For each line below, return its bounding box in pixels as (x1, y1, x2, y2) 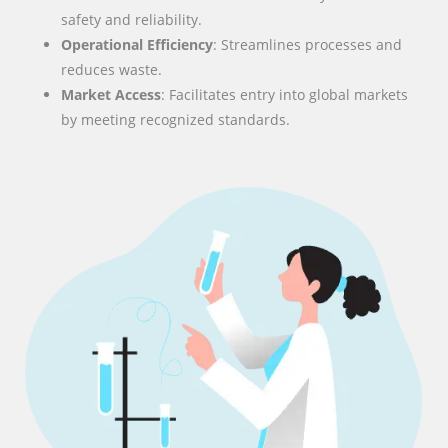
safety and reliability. (61, 10, 203, 30)
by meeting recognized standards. (61, 110, 291, 130)
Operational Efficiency (61, 35, 214, 55)
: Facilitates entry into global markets (161, 85, 409, 105)
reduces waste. (61, 60, 163, 80)
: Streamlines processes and (213, 35, 403, 55)
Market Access (61, 85, 162, 105)
